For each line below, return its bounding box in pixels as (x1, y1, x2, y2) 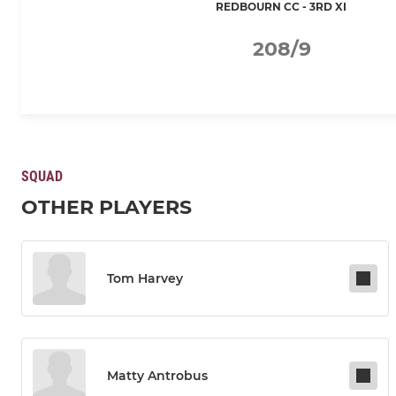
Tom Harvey (107, 270, 183, 287)
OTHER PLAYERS (21, 195, 192, 220)
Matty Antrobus (107, 368, 208, 385)
